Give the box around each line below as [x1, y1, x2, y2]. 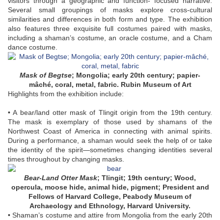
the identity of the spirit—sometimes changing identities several [8, 146, 212, 154]
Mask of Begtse [20, 71, 72, 80]
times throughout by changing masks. [8, 155, 126, 164]
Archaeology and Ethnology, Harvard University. [29, 202, 191, 210]
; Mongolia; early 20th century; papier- [72, 71, 200, 80]
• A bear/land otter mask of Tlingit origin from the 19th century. [8, 109, 212, 117]
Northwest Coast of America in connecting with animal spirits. [8, 127, 212, 136]
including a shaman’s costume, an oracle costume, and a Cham [8, 34, 212, 42]
